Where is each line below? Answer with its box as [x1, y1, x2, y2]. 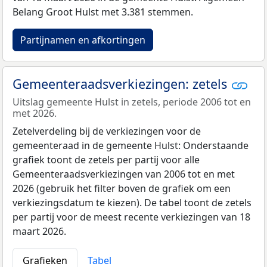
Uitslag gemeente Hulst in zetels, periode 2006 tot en [13, 95, 251, 109]
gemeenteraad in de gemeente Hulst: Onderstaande [13, 139, 249, 153]
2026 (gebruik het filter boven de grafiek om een [13, 182, 231, 195]
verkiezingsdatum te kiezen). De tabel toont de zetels [13, 196, 252, 210]
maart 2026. [13, 225, 66, 238]
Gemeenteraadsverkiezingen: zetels [13, 74, 231, 92]
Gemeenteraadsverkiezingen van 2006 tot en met [13, 167, 235, 181]
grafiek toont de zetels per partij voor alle [13, 153, 200, 167]
